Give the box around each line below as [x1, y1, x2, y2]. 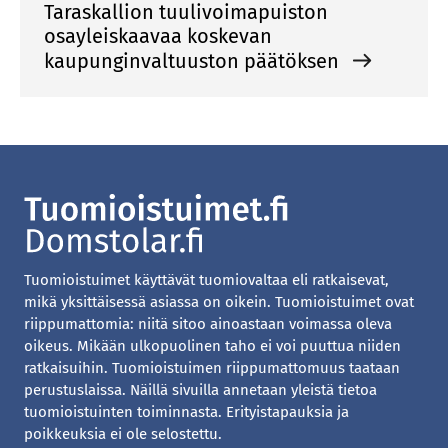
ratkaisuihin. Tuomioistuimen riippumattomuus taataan [24, 359, 400, 377]
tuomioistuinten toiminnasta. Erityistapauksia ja [24, 403, 349, 421]
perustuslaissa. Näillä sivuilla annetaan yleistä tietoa [24, 381, 377, 399]
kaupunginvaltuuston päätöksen [44, 49, 344, 73]
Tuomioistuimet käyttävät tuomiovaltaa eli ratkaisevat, [24, 271, 389, 289]
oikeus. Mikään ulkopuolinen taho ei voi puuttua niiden [24, 337, 401, 355]
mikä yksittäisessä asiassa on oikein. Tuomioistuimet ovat [24, 293, 414, 311]
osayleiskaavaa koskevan [44, 24, 272, 48]
